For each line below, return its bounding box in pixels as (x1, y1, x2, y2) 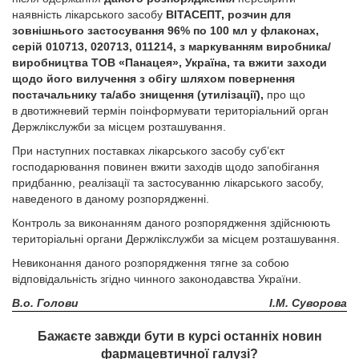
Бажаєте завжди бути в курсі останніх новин (37, 329, 322, 343)
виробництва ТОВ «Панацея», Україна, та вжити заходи (12, 56, 327, 69)
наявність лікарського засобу (12, 8, 166, 21)
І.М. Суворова (269, 296, 347, 309)
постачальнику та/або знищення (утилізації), (12, 88, 267, 101)
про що (267, 88, 305, 101)
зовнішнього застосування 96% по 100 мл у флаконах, (12, 24, 319, 37)
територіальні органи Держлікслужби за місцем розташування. (12, 232, 340, 245)
